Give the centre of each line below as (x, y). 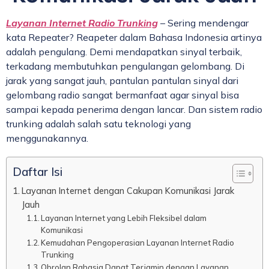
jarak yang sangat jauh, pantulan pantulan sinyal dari (122, 80)
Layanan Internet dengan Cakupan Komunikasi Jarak (128, 190)
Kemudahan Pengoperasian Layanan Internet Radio (138, 242)
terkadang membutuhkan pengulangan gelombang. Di (125, 66)
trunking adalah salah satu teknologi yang (98, 123)
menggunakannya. (47, 138)
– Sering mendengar (203, 23)
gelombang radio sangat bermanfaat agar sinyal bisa (122, 95)
